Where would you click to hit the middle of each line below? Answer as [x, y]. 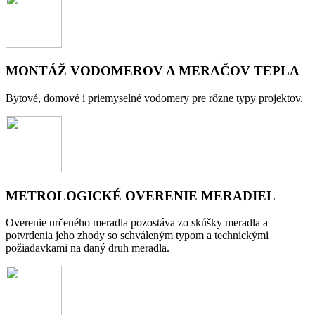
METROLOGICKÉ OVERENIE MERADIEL [141, 195]
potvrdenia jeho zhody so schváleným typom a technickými [137, 236]
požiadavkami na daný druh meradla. [88, 248]
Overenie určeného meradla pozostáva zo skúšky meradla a [137, 223]
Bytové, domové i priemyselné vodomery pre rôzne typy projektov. [154, 98]
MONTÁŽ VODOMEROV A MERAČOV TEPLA [153, 71]
